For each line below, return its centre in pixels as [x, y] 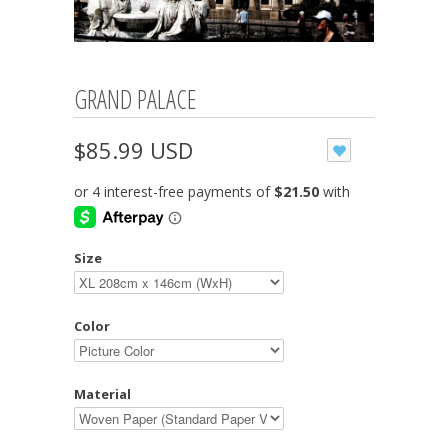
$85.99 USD [133, 149]
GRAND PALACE [135, 98]
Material [102, 393]
